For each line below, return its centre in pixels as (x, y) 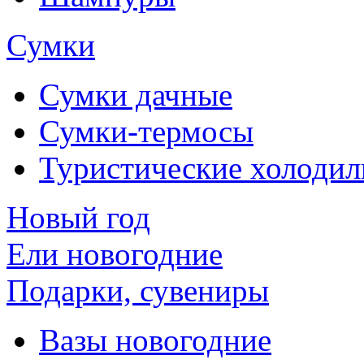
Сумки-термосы (146, 132)
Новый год (78, 218)
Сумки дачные (136, 95)
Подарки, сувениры (138, 291)
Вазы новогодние (155, 340)
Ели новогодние (115, 254)
